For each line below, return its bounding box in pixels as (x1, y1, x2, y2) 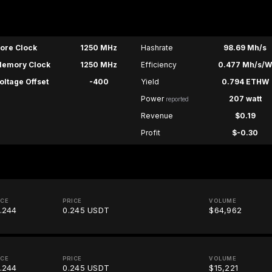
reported (165, 95, 189, 103)
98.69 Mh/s (223, 43, 267, 53)
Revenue (140, 111, 173, 121)
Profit (140, 128, 160, 138)
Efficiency (140, 60, 177, 70)
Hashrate (140, 43, 173, 53)
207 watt (228, 94, 262, 104)
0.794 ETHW (221, 77, 269, 87)
